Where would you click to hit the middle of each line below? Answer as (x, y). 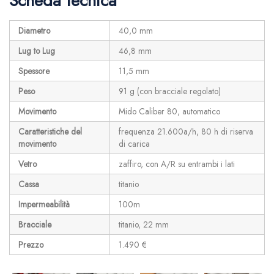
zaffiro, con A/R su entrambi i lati (176, 164)
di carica (134, 143)
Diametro (34, 30)
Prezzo (31, 244)
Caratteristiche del (50, 131)
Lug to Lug (36, 50)
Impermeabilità (44, 204)
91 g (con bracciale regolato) (169, 91)
